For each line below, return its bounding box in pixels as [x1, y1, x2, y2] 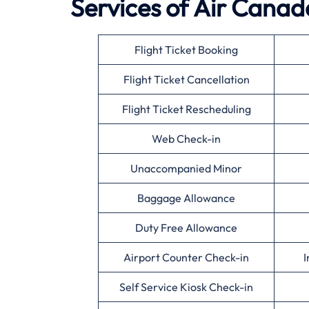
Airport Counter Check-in [123, 250, 249, 265]
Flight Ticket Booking [134, 43, 238, 57]
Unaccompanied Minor [130, 161, 242, 176]
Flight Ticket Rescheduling [121, 102, 251, 117]
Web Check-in [152, 132, 221, 146]
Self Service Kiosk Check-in [119, 280, 253, 295]
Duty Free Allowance [135, 221, 237, 235]
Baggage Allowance [137, 191, 235, 206]
